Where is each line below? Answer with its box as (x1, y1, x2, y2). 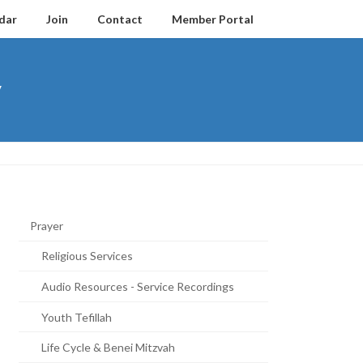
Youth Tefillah (41, 310, 113, 324)
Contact (97, 12, 143, 26)
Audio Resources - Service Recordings (41, 279, 235, 293)
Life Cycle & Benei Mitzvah (41, 340, 176, 355)
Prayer (30, 218, 64, 233)
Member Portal (172, 12, 254, 26)
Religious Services (41, 249, 134, 263)
